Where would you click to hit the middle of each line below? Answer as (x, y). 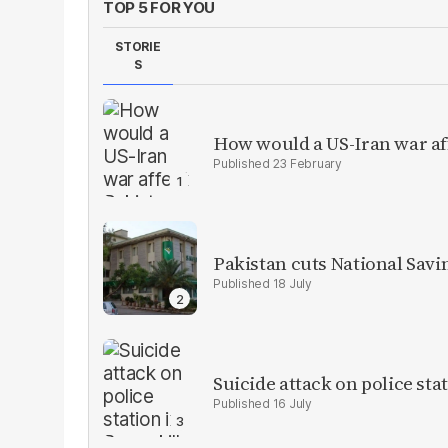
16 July (292, 403)
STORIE (138, 46)
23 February (307, 163)
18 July (292, 283)
